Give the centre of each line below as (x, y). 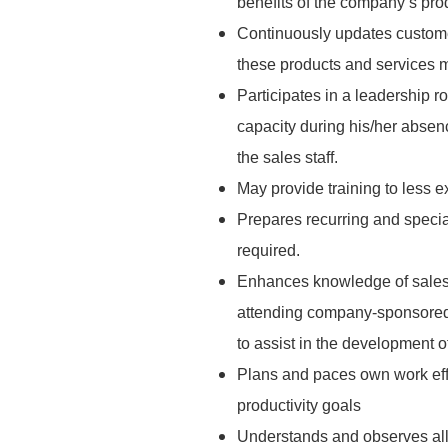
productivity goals (299, 405)
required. (268, 250)
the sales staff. (287, 157)
